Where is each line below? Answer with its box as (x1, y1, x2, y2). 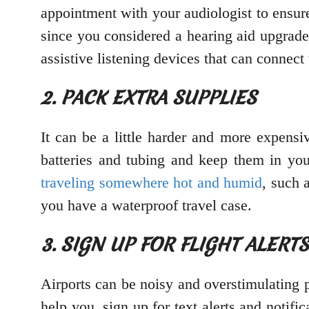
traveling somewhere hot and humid (41, 174, 263, 192)
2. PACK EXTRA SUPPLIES (41, 85, 257, 111)
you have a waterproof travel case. (41, 197, 252, 215)
